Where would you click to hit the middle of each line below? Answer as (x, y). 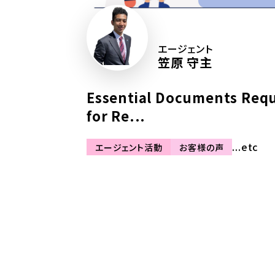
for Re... (116, 115)
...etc (245, 146)
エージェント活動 (129, 147)
